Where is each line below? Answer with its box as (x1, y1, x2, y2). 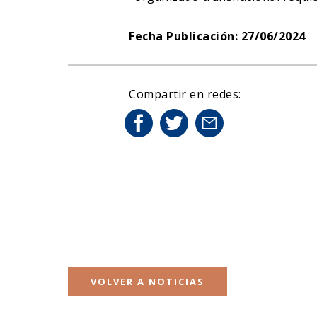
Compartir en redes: (129, 86, 241, 102)
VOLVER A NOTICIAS (91, 275, 204, 288)
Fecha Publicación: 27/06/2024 (129, 28, 306, 44)
